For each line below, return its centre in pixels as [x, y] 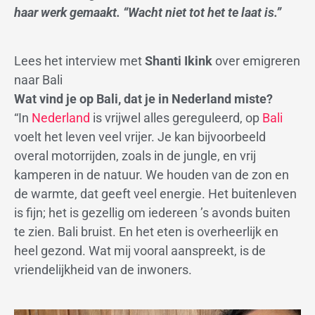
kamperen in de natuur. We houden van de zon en [152, 175]
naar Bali [38, 80]
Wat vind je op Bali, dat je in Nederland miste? [143, 99]
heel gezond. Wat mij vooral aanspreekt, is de [140, 251]
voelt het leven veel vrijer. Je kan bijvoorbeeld [140, 137]
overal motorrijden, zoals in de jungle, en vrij [135, 156]
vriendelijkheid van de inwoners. [103, 270]
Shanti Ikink [179, 61]
